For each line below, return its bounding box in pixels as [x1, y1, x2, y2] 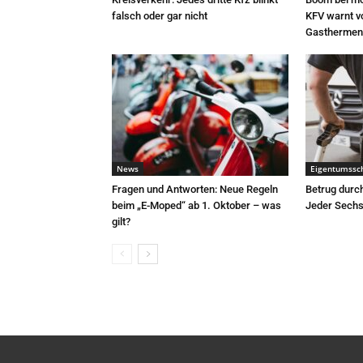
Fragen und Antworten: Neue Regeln [112, 183, 278, 195]
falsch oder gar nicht [112, 10, 207, 22]
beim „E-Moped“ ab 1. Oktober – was [112, 199, 281, 211]
